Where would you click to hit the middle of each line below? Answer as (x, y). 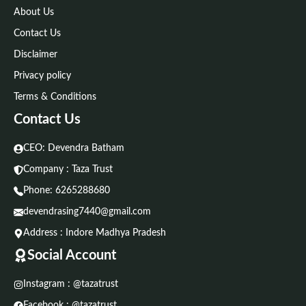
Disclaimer (36, 55)
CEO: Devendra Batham (74, 149)
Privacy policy (42, 76)
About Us (34, 13)
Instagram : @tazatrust (71, 284)
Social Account (72, 256)
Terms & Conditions (55, 97)
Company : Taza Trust (68, 170)
